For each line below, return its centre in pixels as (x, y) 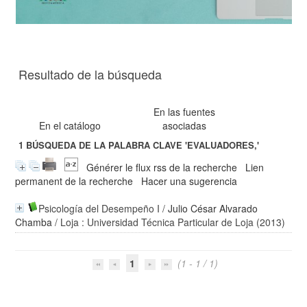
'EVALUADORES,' (222, 145)
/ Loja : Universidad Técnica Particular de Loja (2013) (169, 222)
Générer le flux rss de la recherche (162, 167)
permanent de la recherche (74, 181)
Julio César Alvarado (213, 208)
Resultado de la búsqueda (90, 74)
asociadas (185, 125)
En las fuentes (185, 112)
